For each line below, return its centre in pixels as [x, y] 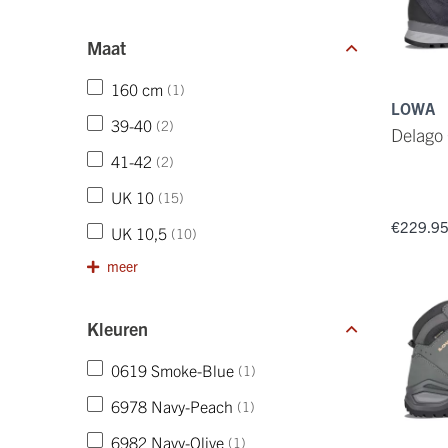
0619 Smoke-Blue [172, 370]
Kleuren [117, 328]
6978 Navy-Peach [172, 406]
